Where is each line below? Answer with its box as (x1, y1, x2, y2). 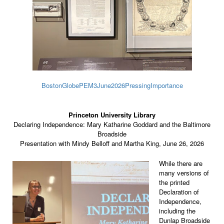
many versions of (159, 168, 209, 178)
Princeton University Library (68, 110, 155, 120)
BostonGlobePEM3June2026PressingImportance (41, 80, 183, 90)
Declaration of (159, 187, 199, 197)
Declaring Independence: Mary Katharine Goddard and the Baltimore (13, 119, 210, 129)
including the (159, 206, 195, 216)
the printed (159, 177, 189, 187)
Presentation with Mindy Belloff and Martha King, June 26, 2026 (20, 138, 204, 148)
